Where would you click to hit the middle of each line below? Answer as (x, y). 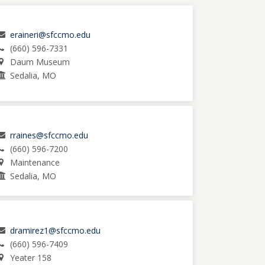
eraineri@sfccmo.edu (50, 35)
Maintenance (35, 163)
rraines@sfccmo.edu (49, 135)
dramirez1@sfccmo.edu (55, 230)
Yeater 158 (30, 257)
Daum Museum (40, 62)
